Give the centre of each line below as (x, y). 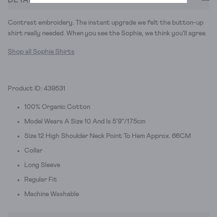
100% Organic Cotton (57, 107)
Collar (33, 150)
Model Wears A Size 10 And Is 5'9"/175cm (85, 121)
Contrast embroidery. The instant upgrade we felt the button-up (106, 23)
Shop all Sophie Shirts (41, 52)
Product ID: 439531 (37, 88)
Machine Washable (52, 194)
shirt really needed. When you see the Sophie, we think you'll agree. (107, 33)
